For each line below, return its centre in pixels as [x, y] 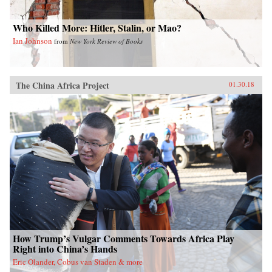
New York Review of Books [106, 41]
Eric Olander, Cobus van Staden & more [78, 262]
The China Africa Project [63, 86]
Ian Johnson [32, 41]
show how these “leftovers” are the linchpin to [88, 8]
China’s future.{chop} [48, 18]
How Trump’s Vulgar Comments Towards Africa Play [124, 239]
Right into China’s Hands [65, 249]
